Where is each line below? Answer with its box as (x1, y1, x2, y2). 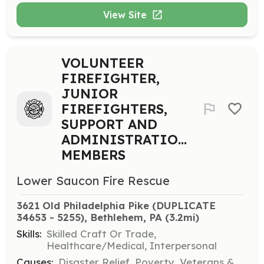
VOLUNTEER (61, 54, 144, 71)
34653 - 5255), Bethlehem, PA (16, 210, 162, 223)
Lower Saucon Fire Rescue (16, 173, 170, 188)
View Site (103, 8, 147, 21)
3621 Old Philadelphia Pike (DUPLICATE (16, 199, 219, 212)
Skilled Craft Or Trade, (47, 227, 156, 240)
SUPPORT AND (61, 115, 157, 133)
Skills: (16, 227, 42, 240)
